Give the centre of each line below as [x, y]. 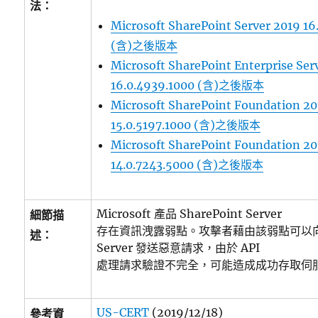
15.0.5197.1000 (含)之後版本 [186, 125]
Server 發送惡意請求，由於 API [179, 248]
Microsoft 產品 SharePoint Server [190, 214]
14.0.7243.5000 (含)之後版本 [187, 165]
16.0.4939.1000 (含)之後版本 [188, 85]
